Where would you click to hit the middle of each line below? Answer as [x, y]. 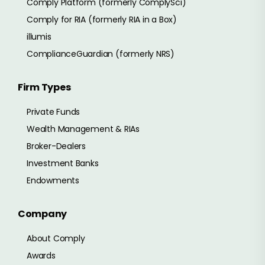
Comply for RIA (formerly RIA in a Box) [102, 20]
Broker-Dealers [56, 146]
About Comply [56, 239]
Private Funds [54, 112]
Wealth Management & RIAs [83, 129]
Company [43, 214]
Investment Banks [63, 164]
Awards [41, 256]
